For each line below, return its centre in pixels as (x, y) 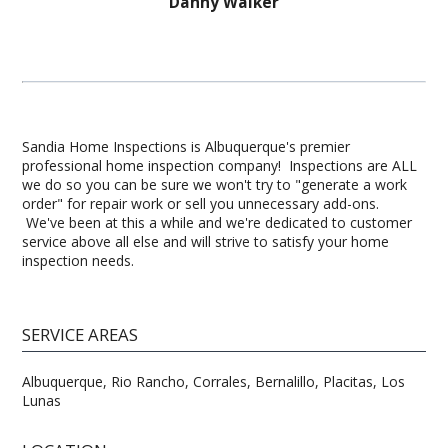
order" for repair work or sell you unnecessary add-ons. (201, 203)
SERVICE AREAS (80, 334)
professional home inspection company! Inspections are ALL (220, 165)
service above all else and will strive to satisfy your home (206, 241)
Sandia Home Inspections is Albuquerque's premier (186, 146)
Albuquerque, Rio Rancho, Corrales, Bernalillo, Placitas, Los (214, 381)
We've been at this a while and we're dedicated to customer (217, 222)
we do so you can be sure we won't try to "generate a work (215, 184)
